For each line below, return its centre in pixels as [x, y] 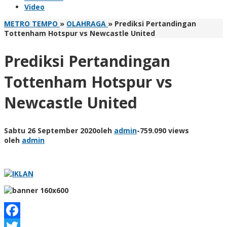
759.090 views [164, 130]
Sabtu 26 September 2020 [50, 130]
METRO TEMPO [31, 24]
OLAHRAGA [86, 24]
